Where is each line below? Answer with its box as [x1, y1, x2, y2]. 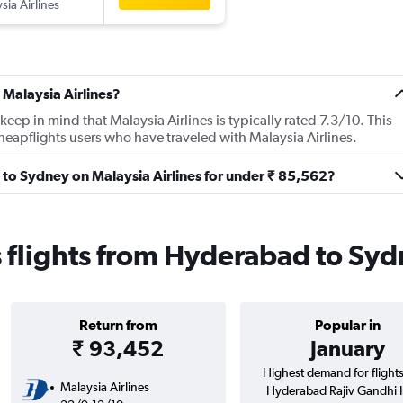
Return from [78, 317, 157, 334]
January [309, 336, 385, 362]
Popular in [314, 317, 381, 334]
